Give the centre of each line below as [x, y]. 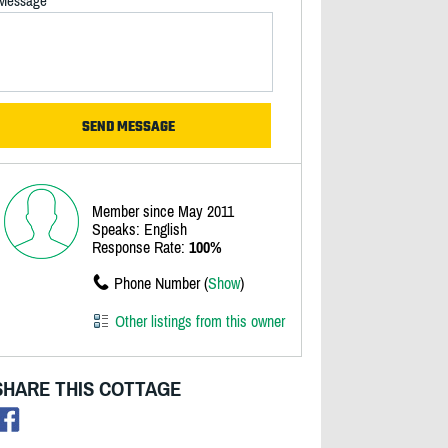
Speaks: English [139, 229]
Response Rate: [140, 247]
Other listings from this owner [199, 321]
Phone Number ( [160, 283]
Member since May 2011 [162, 211]
